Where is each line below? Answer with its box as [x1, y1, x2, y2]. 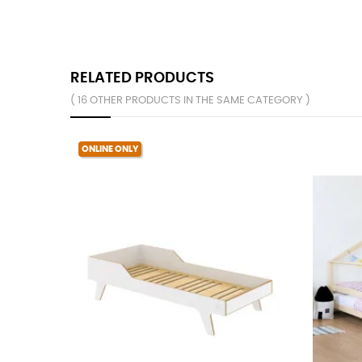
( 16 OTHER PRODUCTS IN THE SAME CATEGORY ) [70, 95, 310, 106]
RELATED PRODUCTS [70, 69, 214, 86]
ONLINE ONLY [82, 144, 138, 154]
